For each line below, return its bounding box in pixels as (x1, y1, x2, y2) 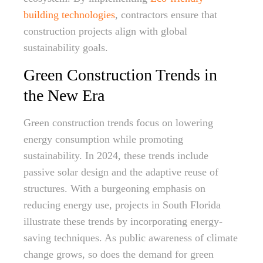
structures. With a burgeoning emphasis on (23, 183, 205, 194)
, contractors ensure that (115, 9, 217, 21)
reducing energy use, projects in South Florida (23, 199, 221, 211)
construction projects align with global (23, 25, 187, 37)
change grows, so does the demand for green (23, 248, 214, 260)
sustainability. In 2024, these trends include (23, 150, 208, 161)
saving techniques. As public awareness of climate (23, 232, 238, 244)
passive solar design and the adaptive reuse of (23, 166, 218, 178)
